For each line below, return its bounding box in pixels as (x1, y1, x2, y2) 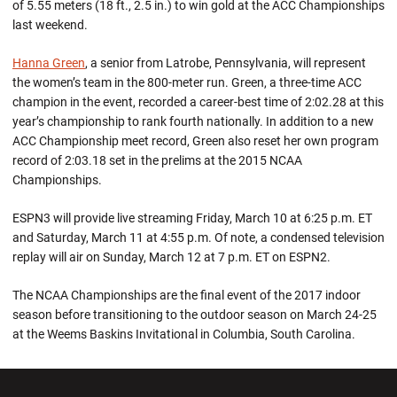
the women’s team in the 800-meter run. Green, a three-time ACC (12, 75, 362, 90)
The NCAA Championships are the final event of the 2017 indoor (12, 288, 361, 302)
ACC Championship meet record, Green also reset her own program (12, 134, 378, 148)
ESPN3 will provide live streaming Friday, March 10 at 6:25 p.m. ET (12, 211, 372, 225)
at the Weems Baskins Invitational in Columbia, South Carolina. (12, 327, 355, 341)
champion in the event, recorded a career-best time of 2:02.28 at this (12, 95, 384, 109)
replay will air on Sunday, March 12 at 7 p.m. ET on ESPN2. (12, 250, 331, 264)
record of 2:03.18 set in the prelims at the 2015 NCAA (12, 153, 302, 167)
